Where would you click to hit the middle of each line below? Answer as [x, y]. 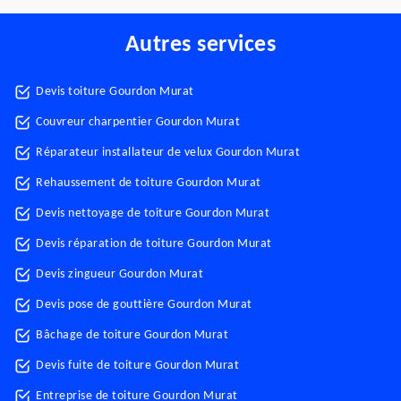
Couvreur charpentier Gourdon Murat [138, 122]
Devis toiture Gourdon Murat [115, 92]
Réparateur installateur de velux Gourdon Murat [168, 153]
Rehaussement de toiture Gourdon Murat [149, 183]
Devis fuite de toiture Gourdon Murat [137, 366]
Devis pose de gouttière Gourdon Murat [144, 305]
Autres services [200, 45]
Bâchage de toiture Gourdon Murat [132, 335]
